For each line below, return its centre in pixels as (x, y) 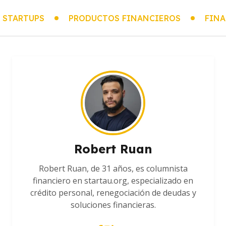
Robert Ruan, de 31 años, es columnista (113, 168)
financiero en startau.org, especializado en (113, 181)
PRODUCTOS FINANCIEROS (125, 18)
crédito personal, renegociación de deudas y (113, 193)
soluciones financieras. (113, 205)
